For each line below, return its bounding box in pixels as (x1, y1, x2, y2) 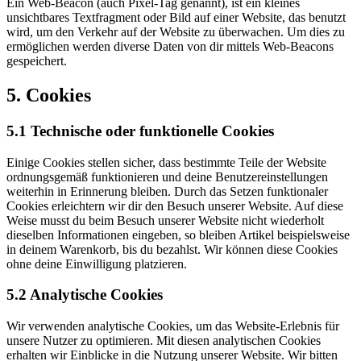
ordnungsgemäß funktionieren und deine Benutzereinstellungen (6, 169, 328, 184)
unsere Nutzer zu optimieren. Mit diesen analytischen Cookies (6, 334, 321, 348)
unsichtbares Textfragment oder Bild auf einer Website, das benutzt (6, 10, 346, 25)
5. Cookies (6, 84, 91, 106)
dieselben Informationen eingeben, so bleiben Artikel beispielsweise (6, 227, 350, 242)
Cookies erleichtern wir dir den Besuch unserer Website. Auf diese (6, 198, 343, 213)
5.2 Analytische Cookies (6, 286, 163, 304)
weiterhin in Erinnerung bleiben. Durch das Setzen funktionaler (6, 184, 328, 198)
